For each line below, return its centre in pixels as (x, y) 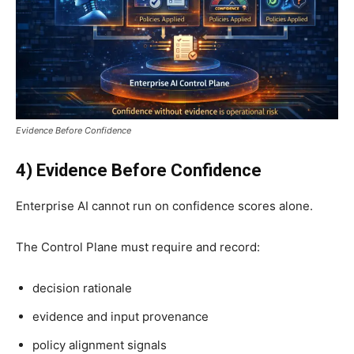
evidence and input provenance (121, 316)
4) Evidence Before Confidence (139, 170)
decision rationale (82, 288)
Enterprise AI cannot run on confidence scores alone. (164, 205)
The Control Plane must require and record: (138, 247)
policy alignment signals (100, 345)
